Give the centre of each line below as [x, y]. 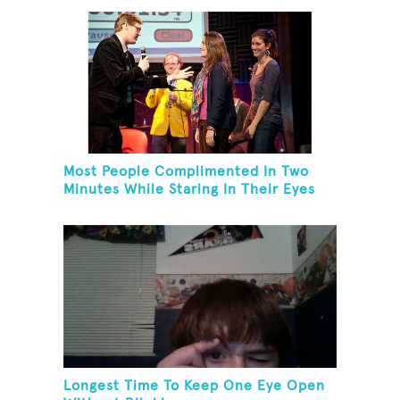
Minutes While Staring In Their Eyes [190, 190]
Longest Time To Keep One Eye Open [195, 386]
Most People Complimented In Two [187, 172]
